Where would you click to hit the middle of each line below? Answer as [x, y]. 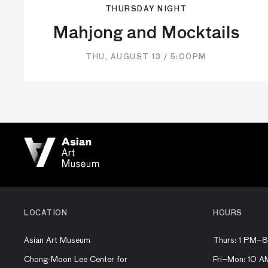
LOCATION [45, 213]
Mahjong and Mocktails [146, 33]
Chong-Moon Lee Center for [76, 259]
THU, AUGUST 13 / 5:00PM [146, 57]
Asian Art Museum [57, 240]
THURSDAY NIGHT [146, 9]
